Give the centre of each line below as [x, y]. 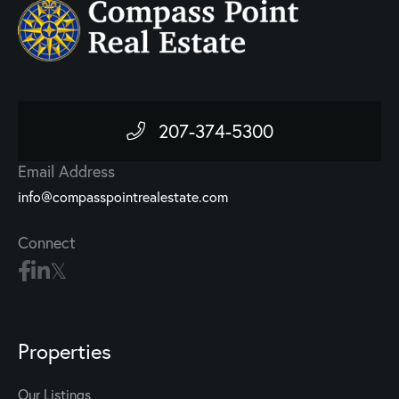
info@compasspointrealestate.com [123, 197]
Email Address [66, 172]
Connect [47, 243]
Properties [65, 351]
